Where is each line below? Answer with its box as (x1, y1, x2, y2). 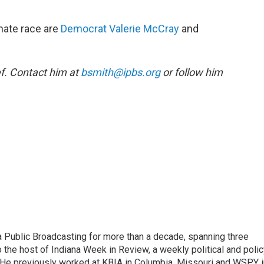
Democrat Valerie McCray (61, 22, 179, 35)
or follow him (160, 66, 223, 79)
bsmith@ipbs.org (81, 66, 160, 79)
